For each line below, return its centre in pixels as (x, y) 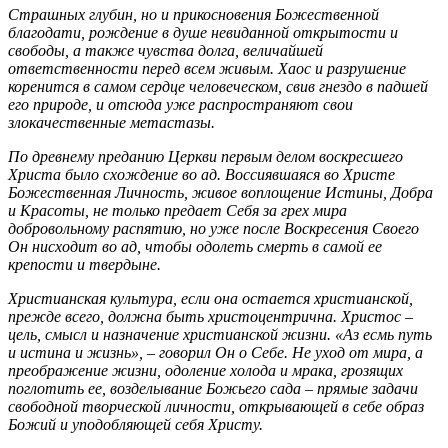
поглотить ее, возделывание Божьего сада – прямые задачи (213, 388)
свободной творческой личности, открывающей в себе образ (216, 406)
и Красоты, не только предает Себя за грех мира (177, 210)
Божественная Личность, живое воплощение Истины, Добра (220, 192)
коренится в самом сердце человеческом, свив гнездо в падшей (218, 86)
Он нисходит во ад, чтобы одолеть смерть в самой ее (195, 246)
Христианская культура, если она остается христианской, (210, 298)
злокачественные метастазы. (111, 122)
